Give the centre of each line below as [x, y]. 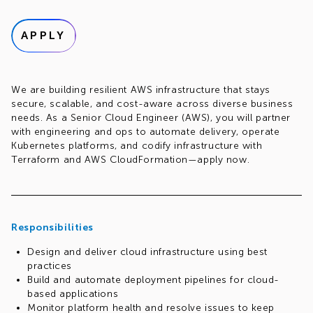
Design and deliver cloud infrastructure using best [147, 252]
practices [50, 266]
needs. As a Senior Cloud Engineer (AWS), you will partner [151, 118]
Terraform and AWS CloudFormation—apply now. [131, 160]
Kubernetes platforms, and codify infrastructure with [137, 146]
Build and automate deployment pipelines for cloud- [153, 280]
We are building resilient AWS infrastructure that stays [141, 90]
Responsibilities [52, 227]
